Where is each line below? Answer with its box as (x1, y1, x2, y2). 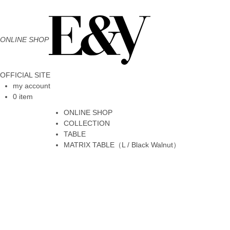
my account (13, 82, 50, 90)
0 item (13, 92, 33, 101)
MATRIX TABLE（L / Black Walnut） (63, 141, 180, 149)
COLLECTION (63, 119, 110, 127)
